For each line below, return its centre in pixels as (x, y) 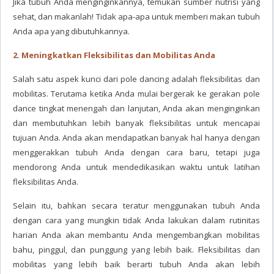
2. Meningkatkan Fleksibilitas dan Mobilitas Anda (114, 55)
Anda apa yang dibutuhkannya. (71, 31)
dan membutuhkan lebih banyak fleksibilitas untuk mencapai (136, 123)
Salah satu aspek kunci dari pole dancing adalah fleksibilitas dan (136, 79)
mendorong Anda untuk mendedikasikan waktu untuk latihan (136, 167)
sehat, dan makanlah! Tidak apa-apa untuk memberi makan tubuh (136, 17)
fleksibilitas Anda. (46, 182)
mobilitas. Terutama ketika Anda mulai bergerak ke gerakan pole (136, 94)
